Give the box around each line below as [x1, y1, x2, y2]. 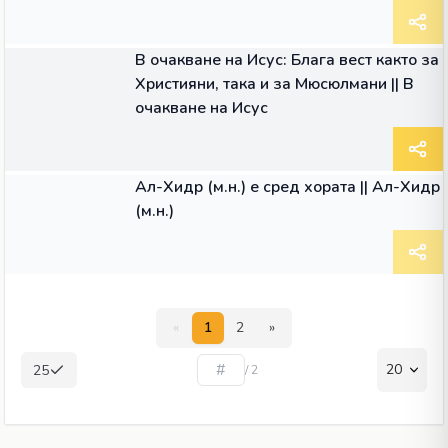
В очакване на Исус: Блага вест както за [135, 49, 439, 71]
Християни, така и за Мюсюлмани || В [135, 73, 414, 95]
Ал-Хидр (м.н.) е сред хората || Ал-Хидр [135, 176, 440, 198]
